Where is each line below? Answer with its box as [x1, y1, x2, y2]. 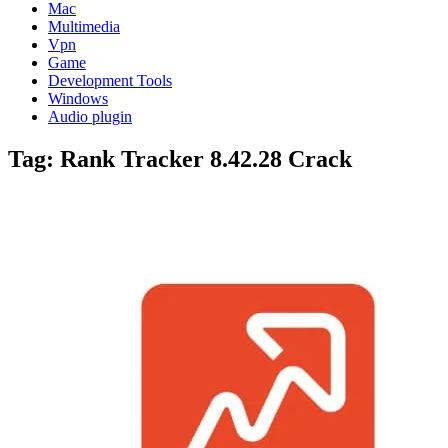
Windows [48, 90, 108, 107]
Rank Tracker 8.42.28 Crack [60, 145, 352, 172]
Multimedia [48, 18, 120, 35]
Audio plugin [48, 108, 132, 125]
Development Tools [48, 72, 172, 89]
